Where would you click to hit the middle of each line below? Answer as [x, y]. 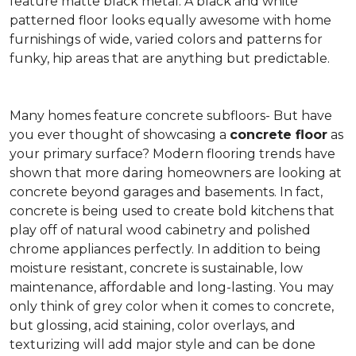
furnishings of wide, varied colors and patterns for [166, 39]
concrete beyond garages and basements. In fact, [166, 192]
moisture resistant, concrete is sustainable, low [156, 268]
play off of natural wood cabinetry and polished [160, 230]
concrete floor [279, 135]
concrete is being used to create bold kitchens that [172, 211]
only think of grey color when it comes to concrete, [172, 306]
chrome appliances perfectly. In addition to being [165, 249]
